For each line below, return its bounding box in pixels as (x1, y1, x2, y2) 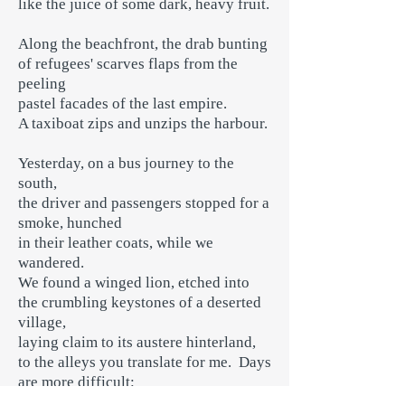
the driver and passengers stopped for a (18, 194, 269, 212)
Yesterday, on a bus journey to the (18, 155, 234, 172)
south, (18, 174, 57, 192)
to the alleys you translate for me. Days (18, 353, 271, 371)
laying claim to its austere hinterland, (18, 334, 256, 351)
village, (18, 314, 66, 331)
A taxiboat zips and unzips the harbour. (18, 115, 268, 132)
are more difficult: (18, 373, 135, 391)
